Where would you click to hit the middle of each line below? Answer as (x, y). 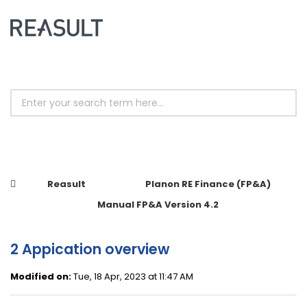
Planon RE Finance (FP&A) (208, 184)
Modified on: (41, 277)
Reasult (66, 184)
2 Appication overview (90, 249)
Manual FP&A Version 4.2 (158, 205)
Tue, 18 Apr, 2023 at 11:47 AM (132, 277)
